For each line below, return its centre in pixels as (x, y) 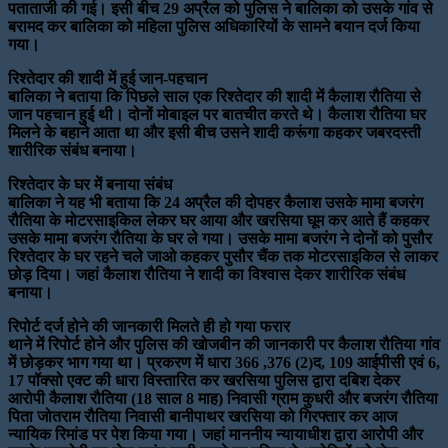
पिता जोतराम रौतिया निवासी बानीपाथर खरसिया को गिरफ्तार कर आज (202, 417)
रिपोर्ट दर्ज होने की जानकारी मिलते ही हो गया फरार (149, 327)
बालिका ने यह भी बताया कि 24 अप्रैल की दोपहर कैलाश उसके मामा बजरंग (215, 203)
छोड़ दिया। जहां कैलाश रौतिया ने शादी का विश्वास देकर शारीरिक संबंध (206, 275)
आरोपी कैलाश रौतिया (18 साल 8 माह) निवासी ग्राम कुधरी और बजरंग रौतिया (223, 399)
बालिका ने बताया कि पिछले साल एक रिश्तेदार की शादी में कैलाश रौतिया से (214, 97)
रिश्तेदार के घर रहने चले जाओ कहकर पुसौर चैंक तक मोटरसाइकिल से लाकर (223, 257)
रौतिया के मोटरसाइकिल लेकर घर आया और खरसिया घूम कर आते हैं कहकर (218, 221)
